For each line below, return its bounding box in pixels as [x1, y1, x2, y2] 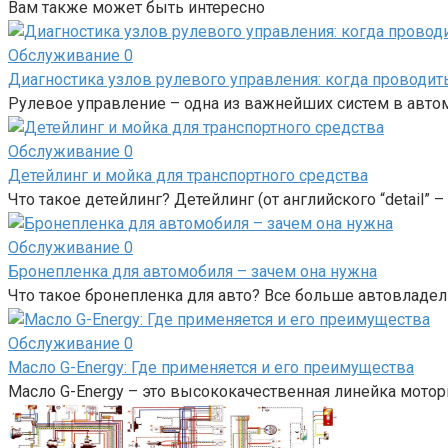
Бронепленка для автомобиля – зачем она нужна [8, 262, 377, 282]
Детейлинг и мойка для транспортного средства [8, 166, 368, 186]
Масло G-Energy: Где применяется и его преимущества [8, 358, 414, 378]
